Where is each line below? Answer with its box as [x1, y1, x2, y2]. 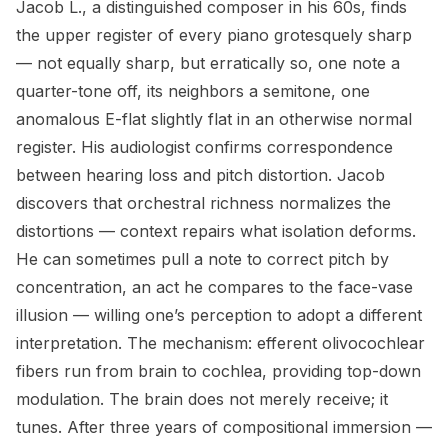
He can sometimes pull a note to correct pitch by [16, 249, 389, 269]
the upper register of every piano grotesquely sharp [16, 25, 412, 45]
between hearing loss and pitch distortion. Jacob [16, 165, 385, 185]
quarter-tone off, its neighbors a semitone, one [16, 81, 370, 101]
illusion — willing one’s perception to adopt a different [16, 305, 422, 325]
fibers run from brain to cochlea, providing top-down [16, 361, 421, 381]
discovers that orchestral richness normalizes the [16, 193, 391, 213]
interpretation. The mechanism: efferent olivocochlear [16, 333, 425, 353]
